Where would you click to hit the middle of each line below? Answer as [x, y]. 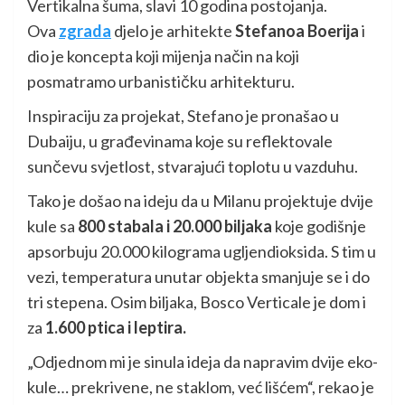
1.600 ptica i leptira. [116, 327]
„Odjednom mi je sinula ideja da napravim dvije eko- [202, 361]
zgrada [85, 30]
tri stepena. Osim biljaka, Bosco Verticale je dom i [197, 301]
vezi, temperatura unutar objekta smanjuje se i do [198, 276]
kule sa [52, 226]
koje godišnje [319, 226]
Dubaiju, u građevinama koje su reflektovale [180, 141]
